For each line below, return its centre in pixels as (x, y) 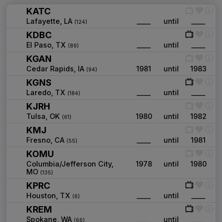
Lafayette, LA (49, 21)
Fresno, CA (45, 140)
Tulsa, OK (43, 116)
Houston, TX (48, 195)
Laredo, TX (46, 92)
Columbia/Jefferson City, (70, 164)
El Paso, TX (46, 45)
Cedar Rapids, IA (55, 69)
